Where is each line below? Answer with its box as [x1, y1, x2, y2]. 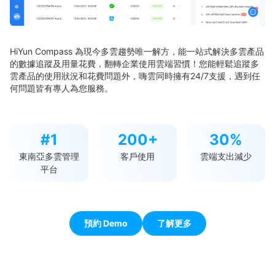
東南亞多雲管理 [19, 150, 79, 161]
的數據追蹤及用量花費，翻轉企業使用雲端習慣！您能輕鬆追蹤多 [10, 58, 259, 69]
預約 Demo [83, 217, 128, 228]
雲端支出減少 [200, 150, 252, 161]
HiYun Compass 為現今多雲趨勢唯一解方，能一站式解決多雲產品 [10, 45, 264, 56]
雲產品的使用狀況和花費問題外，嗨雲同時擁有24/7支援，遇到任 [10, 70, 260, 81]
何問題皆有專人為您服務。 [10, 82, 113, 93]
